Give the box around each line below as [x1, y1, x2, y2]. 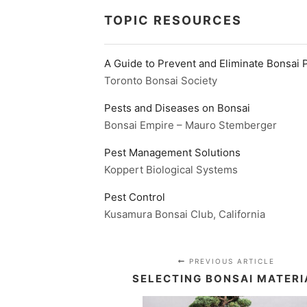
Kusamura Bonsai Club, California [104, 208, 265, 221]
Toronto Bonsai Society [104, 74, 217, 88]
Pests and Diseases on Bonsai [104, 101, 250, 115]
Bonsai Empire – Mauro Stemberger [104, 119, 277, 132]
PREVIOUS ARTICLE [185, 257, 275, 266]
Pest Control [104, 191, 165, 204]
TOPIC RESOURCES [104, 13, 242, 28]
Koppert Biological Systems [104, 163, 238, 177]
